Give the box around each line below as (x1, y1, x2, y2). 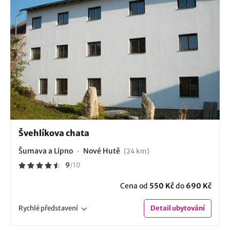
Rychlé (18, 204, 41, 213)
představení (41, 204, 78, 213)
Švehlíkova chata (18, 128, 89, 139)
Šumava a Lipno (18, 146, 73, 156)
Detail (150, 204, 171, 213)
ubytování (171, 204, 205, 213)
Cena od (120, 181, 149, 191)
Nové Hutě (83, 146, 122, 156)
